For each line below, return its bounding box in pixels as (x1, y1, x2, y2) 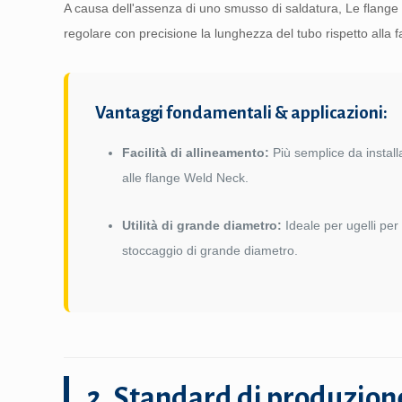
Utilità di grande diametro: (122, 218, 283, 232)
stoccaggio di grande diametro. (122, 243, 299, 258)
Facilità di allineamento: (122, 145, 270, 160)
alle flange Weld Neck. (122, 170, 249, 185)
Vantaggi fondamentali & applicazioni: (95, 103, 389, 122)
